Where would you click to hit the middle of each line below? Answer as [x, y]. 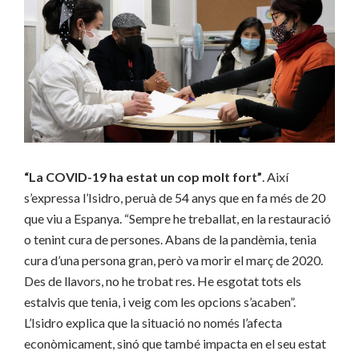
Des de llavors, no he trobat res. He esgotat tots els [163, 280]
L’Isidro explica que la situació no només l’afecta [153, 322]
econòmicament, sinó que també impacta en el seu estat [175, 343]
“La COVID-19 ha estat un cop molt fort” [143, 176]
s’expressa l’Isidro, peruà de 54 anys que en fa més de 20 [175, 197]
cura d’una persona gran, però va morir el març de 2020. [173, 260]
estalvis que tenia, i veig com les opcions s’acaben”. [160, 301]
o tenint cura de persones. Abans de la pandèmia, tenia [170, 239]
